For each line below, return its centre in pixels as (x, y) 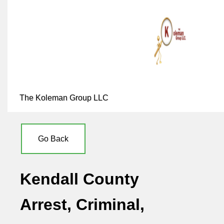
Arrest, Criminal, (82, 205)
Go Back (53, 139)
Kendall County (79, 179)
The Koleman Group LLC (64, 98)
